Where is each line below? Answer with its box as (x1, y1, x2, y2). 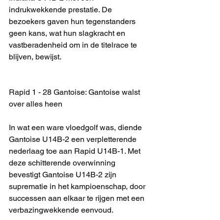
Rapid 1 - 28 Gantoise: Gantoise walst (9, 87, 142, 97)
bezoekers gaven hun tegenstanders (9, 17, 137, 26)
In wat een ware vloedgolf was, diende (9, 123, 144, 132)
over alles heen (9, 99, 62, 109)
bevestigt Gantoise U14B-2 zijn (9, 170, 118, 179)
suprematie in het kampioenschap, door (9, 182, 147, 191)
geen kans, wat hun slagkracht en (9, 28, 127, 38)
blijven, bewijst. (9, 52, 61, 61)
